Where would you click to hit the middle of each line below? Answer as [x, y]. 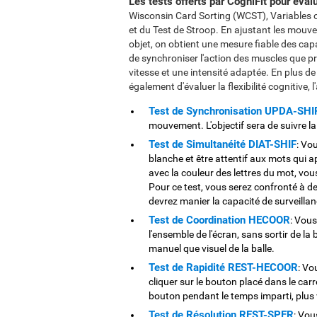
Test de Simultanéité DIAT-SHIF [223, 144]
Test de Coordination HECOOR [219, 220]
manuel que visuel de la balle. [212, 248]
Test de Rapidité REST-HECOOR [223, 267]
